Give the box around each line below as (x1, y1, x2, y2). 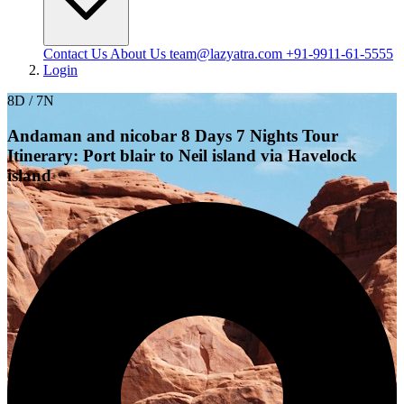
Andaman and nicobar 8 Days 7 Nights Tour (7, 125, 338, 145)
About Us (110, 46, 170, 61)
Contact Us (43, 46, 110, 61)
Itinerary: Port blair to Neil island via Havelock (7, 145, 357, 165)
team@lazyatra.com (170, 46, 286, 61)
